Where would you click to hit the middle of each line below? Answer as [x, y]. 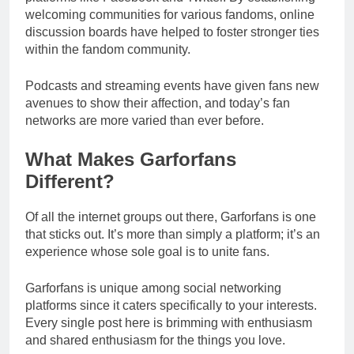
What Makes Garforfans [131, 159]
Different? [70, 181]
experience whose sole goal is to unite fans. [147, 251]
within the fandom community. [108, 49]
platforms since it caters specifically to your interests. [171, 305]
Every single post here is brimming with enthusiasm [169, 322]
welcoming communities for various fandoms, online [170, 14]
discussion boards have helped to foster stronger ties [172, 32]
